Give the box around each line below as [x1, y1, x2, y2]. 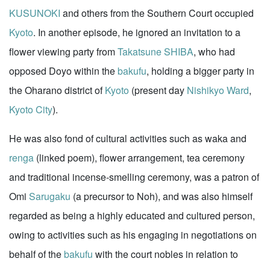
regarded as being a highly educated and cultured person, [9, 209, 255, 222]
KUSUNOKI [9, 6, 60, 20]
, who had [193, 45, 235, 58]
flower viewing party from [9, 45, 118, 58]
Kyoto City [9, 102, 52, 116]
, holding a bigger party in [146, 64, 254, 78]
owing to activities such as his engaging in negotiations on [9, 228, 257, 242]
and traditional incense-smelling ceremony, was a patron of [9, 170, 259, 184]
